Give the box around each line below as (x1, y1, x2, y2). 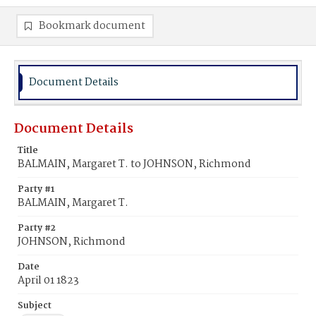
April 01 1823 (18, 272, 79, 289)
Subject (18, 298, 51, 313)
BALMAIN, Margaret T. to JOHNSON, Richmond (18, 156, 251, 173)
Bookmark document (39, 18, 145, 35)
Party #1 (18, 182, 54, 197)
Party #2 (18, 221, 56, 236)
